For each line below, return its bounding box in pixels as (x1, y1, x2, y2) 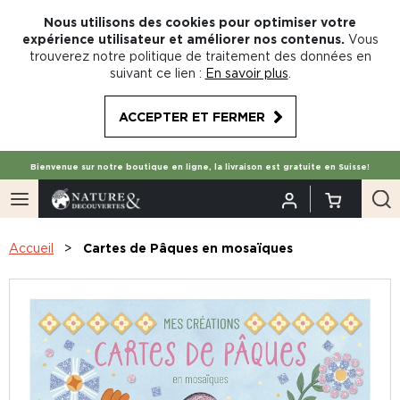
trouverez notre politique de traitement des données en (29, 49, 371, 62)
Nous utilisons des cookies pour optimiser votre (44, 15, 356, 29)
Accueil (9, 241, 54, 254)
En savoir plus (204, 66, 288, 79)
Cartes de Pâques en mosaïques (83, 241, 293, 254)
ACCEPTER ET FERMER (118, 110, 265, 123)
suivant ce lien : (109, 66, 202, 79)
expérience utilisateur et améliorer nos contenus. (21, 32, 345, 46)
